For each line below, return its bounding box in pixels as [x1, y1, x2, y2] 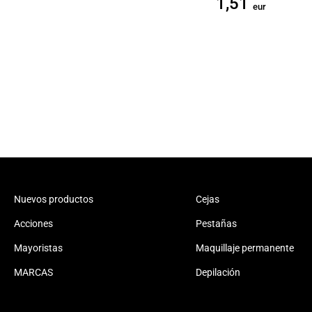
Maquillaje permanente [195, 242, 294, 253]
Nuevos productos [14, 194, 93, 205]
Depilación [195, 267, 240, 278]
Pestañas [195, 218, 237, 229]
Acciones [14, 218, 53, 229]
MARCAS [14, 267, 53, 278]
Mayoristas [14, 242, 63, 253]
